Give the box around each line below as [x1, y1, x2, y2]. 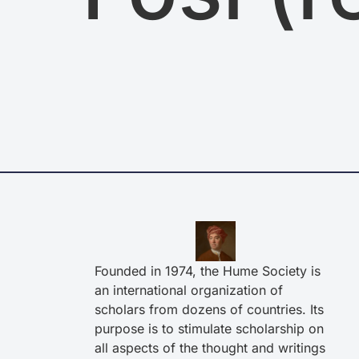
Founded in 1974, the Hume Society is [94, 263, 321, 280]
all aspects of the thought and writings [94, 340, 325, 357]
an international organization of [94, 282, 283, 299]
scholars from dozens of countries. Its [94, 301, 324, 318]
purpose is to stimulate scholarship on [94, 321, 324, 337]
